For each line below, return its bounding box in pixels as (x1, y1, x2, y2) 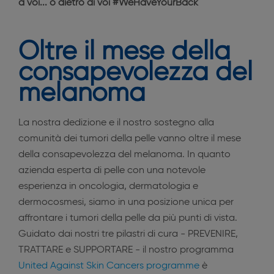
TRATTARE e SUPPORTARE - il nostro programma (18, 245, 234, 255)
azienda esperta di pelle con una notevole (18, 166, 206, 176)
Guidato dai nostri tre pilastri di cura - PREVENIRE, (18, 229, 238, 239)
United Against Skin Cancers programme (18, 261, 199, 271)
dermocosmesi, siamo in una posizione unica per (18, 198, 234, 207)
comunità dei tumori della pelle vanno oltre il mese (18, 134, 241, 144)
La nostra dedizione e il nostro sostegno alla (18, 118, 214, 128)
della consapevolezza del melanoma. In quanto (18, 150, 231, 160)
